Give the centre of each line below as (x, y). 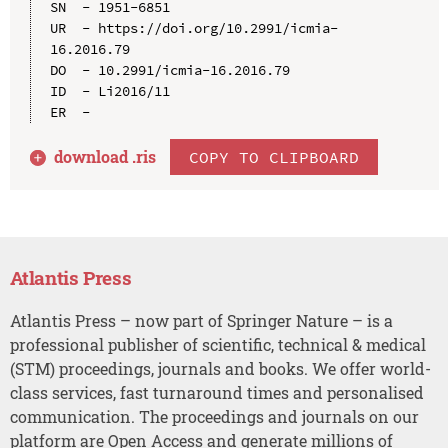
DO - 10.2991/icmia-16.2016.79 (169, 69)
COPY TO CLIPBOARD (274, 156)
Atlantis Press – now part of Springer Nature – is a (201, 320)
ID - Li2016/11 (109, 90)
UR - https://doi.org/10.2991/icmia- (193, 27)
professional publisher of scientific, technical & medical (217, 344)
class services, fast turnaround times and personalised (216, 392)
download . (95, 156)
